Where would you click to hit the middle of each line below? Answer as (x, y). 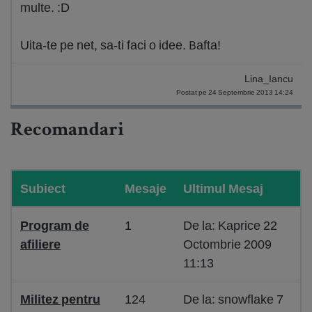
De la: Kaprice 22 (230, 225)
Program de (55, 225)
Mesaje (146, 188)
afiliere (40, 244)
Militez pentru (60, 299)
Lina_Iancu (269, 79)
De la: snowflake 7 (233, 299)
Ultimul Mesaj (223, 188)
